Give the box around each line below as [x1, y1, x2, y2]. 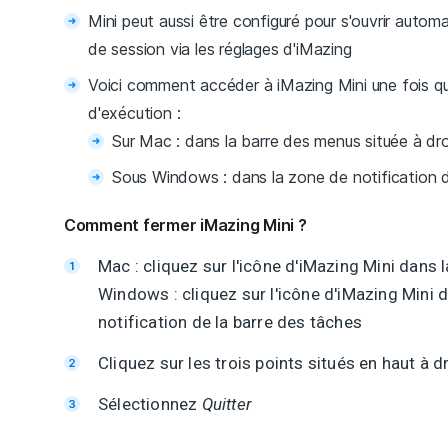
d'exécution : [88, 103, 181, 124]
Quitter [201, 394, 253, 415]
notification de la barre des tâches [98, 312, 362, 333]
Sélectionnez [98, 394, 202, 415]
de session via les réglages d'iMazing [88, 39, 352, 60]
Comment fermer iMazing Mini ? [64, 215, 307, 236]
